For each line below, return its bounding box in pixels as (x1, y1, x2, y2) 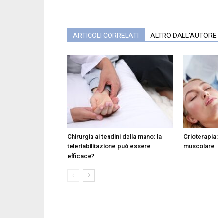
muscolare (183, 143, 215, 150)
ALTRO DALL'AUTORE (150, 32, 217, 40)
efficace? (67, 152, 94, 160)
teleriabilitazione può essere (67, 143, 151, 150)
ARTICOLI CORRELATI (73, 32, 139, 40)
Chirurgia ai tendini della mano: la (67, 133, 162, 141)
